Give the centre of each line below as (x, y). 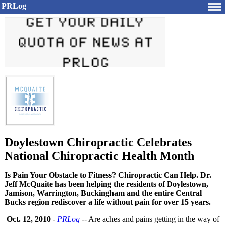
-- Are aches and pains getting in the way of (150, 219)
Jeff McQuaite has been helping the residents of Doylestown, (106, 184)
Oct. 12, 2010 (29, 219)
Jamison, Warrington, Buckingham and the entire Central (103, 193)
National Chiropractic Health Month (99, 156)
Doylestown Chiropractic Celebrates (98, 142)
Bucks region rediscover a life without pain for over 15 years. (108, 202)
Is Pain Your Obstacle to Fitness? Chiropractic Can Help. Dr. (108, 175)
